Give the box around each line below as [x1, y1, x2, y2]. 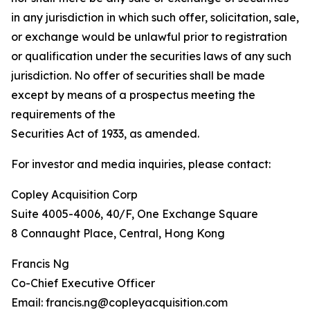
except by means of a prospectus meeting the [11, 88, 255, 102]
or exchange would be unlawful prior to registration [11, 30, 287, 44]
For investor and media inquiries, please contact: [11, 157, 271, 171]
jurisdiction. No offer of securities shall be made [11, 69, 265, 82]
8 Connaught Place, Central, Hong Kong [11, 226, 228, 240]
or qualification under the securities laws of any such [11, 49, 291, 63]
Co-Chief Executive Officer [11, 276, 155, 290]
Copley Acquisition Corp [11, 188, 138, 201]
